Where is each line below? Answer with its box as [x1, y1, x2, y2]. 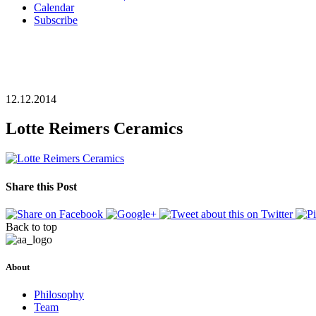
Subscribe [34, 13, 78, 26]
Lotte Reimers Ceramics [6, 119, 183, 138]
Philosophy [34, 288, 84, 301]
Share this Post [6, 180, 77, 193]
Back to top [6, 220, 57, 233]
